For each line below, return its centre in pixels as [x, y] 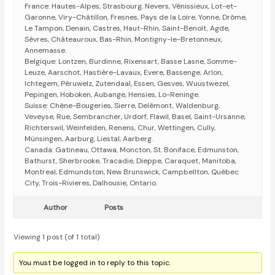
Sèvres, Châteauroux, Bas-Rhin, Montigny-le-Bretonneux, [124, 40]
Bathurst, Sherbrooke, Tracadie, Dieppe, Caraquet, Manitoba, [131, 161]
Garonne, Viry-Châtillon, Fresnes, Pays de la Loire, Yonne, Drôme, [136, 17]
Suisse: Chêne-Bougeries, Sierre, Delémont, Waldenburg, [122, 106]
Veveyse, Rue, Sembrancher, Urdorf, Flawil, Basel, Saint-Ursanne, [135, 117]
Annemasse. [46, 51]
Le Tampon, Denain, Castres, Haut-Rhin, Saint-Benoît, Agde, [127, 29]
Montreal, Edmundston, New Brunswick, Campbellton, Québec [132, 172]
